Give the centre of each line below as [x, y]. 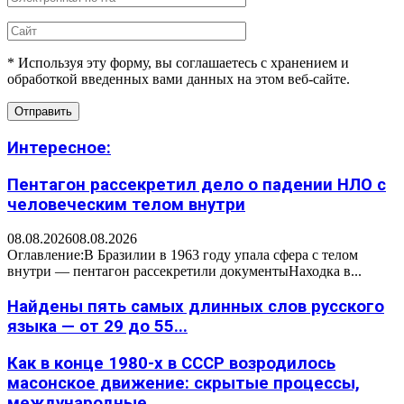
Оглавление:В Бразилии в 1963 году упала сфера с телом [183, 255]
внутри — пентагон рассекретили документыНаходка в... [184, 271]
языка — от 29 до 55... [97, 327]
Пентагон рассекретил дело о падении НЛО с [197, 184]
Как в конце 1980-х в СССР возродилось [171, 363]
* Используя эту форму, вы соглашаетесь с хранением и [178, 63]
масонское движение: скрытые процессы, [184, 383]
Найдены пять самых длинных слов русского [196, 307]
